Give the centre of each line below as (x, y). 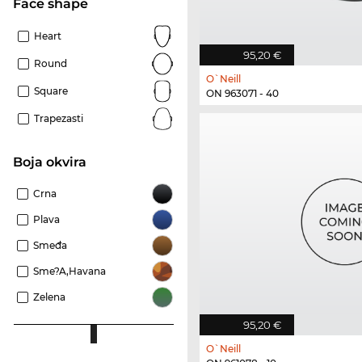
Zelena (49, 297)
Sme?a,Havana (69, 271)
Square (51, 91)
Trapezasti (59, 119)
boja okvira (55, 162)
